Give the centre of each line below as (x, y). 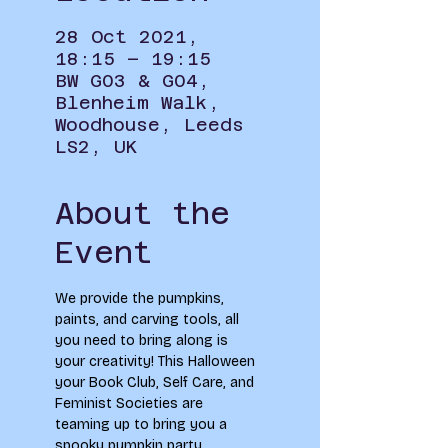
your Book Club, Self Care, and (156, 382)
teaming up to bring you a (143, 424)
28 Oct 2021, (127, 36)
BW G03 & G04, (132, 80)
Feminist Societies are (131, 403)
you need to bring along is (143, 340)
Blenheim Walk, (137, 102)
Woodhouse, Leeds (149, 124)
